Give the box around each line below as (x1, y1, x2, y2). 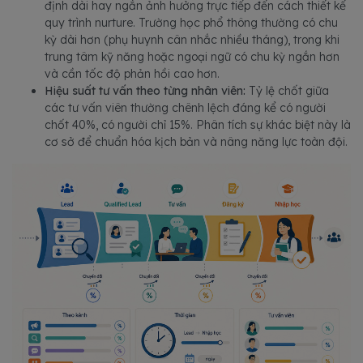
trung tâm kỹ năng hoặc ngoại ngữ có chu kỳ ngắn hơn (45, 49, 340, 64)
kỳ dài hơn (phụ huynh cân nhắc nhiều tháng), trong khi (45, 32, 340, 47)
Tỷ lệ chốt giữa (249, 83, 329, 98)
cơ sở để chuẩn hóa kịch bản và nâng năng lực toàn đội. (45, 135, 348, 149)
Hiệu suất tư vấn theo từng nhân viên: (45, 83, 249, 98)
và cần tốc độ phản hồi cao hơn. (45, 66, 220, 81)
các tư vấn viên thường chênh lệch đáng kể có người (45, 100, 326, 115)
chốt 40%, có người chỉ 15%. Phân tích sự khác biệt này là (45, 117, 351, 132)
